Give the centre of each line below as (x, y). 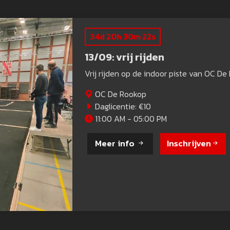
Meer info (116, 143)
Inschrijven (189, 143)
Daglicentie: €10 (122, 107)
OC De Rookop (120, 94)
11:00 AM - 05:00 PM (130, 119)
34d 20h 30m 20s (123, 37)
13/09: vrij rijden (124, 57)
